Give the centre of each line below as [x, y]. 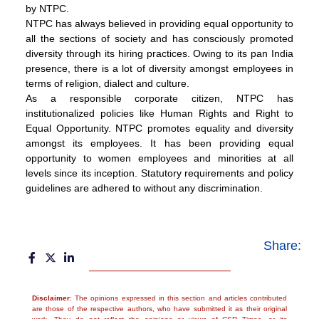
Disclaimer [51, 298]
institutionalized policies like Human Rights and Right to [159, 114]
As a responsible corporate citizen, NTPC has [159, 99]
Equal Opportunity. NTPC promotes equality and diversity [159, 129]
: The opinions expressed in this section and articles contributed [178, 298]
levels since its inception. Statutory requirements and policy [159, 173]
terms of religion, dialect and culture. [108, 84]
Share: [282, 246]
